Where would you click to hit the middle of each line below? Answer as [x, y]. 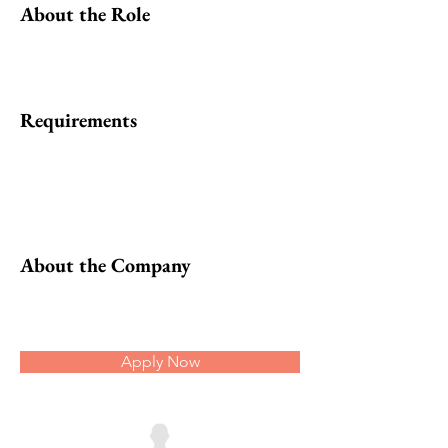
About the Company [105, 265]
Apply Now [160, 361]
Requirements [78, 120]
